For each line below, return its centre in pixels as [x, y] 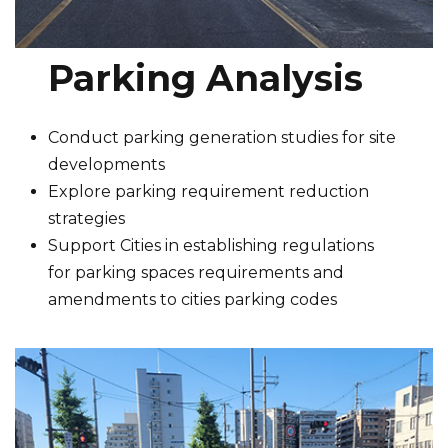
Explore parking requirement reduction [209, 192]
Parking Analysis [206, 78]
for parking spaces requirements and [196, 273]
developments [107, 165]
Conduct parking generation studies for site [222, 138]
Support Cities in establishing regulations [211, 246]
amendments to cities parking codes [193, 300]
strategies [87, 219]
